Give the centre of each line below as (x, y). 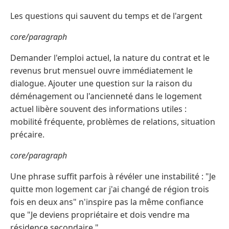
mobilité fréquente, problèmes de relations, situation (113, 122)
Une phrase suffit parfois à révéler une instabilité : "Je (113, 177)
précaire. (27, 135)
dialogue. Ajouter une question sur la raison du (101, 84)
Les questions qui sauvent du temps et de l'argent (106, 16)
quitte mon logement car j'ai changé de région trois (110, 189)
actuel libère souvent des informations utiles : (98, 109)
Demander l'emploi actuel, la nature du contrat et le (110, 58)
